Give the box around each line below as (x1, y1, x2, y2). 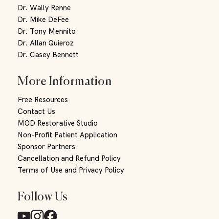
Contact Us (18, 107, 55, 117)
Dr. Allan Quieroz (18, 38, 74, 48)
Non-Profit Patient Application (18, 130, 117, 140)
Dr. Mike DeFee (18, 14, 69, 24)
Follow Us (18, 186, 68, 204)
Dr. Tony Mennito (18, 26, 76, 36)
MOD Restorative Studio (18, 118, 98, 129)
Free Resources (18, 95, 68, 105)
